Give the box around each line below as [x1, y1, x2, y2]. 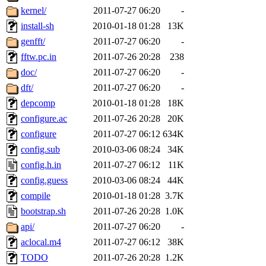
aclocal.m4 [21, 237, 61, 248]
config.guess [21, 175, 68, 186]
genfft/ [21, 36, 45, 47]
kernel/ [21, 5, 46, 16]
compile [21, 191, 50, 201]
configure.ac [21, 113, 67, 124]
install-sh [21, 21, 54, 31]
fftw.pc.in [21, 52, 56, 62]
